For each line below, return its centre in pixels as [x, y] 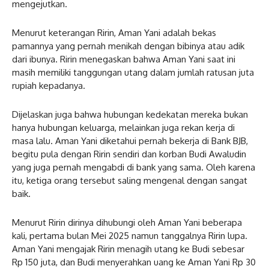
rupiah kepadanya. [49, 85]
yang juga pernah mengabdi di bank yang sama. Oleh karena [134, 167]
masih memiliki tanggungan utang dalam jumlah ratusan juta [133, 72]
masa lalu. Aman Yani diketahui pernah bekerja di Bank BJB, [130, 141]
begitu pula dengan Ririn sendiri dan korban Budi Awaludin [129, 154]
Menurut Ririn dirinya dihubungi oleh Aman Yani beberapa [127, 222]
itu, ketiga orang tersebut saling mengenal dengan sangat [130, 180]
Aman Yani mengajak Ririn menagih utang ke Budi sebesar [128, 249]
